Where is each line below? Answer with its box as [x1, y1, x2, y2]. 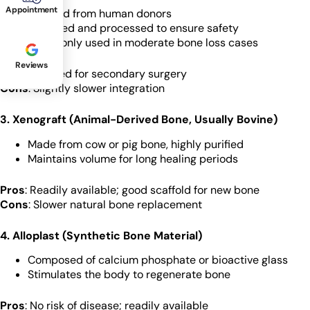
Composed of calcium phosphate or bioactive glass [28, 253, 288, 268]
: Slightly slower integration [28, 80, 165, 95]
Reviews [15, 60, 48, 71]
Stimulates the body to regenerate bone [28, 267, 230, 282]
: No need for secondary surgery [25, 66, 187, 81]
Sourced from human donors [28, 6, 172, 21]
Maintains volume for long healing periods [28, 151, 238, 166]
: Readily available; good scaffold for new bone [25, 182, 259, 197]
